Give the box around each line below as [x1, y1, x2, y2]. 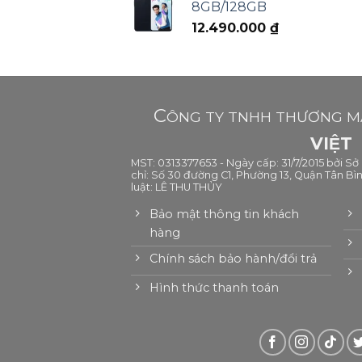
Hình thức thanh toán [149, 280, 280, 296]
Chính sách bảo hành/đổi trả [149, 251, 318, 267]
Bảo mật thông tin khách [149, 206, 300, 221]
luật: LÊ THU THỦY [131, 181, 222, 194]
